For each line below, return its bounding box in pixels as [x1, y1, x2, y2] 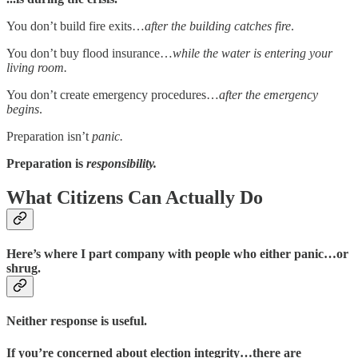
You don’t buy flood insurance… [6, 46, 173, 60]
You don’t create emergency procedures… [6, 87, 219, 101]
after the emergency [219, 87, 318, 101]
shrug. [6, 261, 41, 276]
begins [6, 101, 39, 116]
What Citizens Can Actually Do [6, 186, 263, 208]
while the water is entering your [173, 46, 332, 60]
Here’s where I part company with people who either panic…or [6, 247, 348, 261]
